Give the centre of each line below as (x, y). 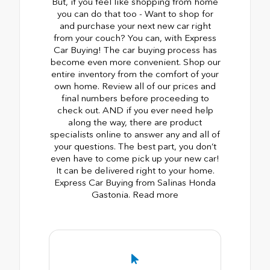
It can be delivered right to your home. (135, 170)
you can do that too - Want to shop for (135, 14)
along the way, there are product (135, 122)
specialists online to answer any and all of (135, 134)
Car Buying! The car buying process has (135, 50)
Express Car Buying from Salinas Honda (135, 182)
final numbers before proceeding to (135, 98)
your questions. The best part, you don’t (135, 146)
